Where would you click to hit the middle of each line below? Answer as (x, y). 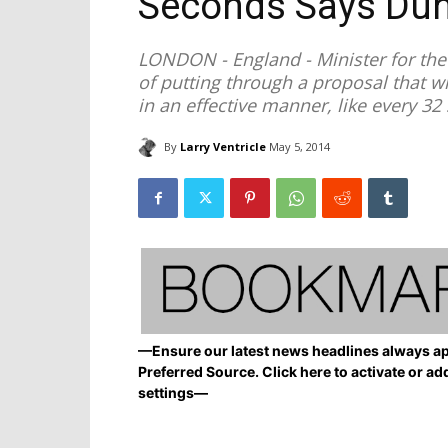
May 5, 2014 (299, 147)
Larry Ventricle (223, 146)
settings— (173, 393)
